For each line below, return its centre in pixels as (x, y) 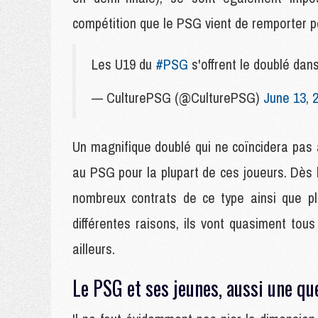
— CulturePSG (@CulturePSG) (177, 98)
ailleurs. (95, 249)
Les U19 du (124, 64)
